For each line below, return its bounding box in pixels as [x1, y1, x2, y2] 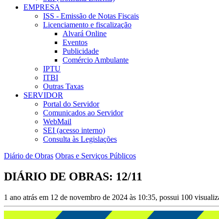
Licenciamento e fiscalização [43, 21, 131, 29]
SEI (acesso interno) [43, 126, 105, 135]
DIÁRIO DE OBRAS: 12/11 [4, 170, 142, 183]
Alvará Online [63, 29, 107, 38]
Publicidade [63, 47, 99, 56]
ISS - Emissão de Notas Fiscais [43, 12, 139, 21]
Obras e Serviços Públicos [55, 152, 136, 160]
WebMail [43, 117, 71, 126]
